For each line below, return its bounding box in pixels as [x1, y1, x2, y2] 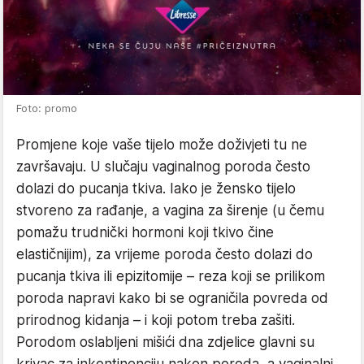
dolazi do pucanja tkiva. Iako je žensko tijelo [16, 180, 296, 197]
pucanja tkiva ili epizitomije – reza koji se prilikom [16, 267, 325, 284]
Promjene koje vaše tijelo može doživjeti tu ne [16, 136, 307, 153]
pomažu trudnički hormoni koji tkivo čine [16, 223, 274, 240]
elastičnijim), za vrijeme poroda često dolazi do [16, 245, 313, 262]
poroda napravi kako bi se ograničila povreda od [16, 289, 328, 306]
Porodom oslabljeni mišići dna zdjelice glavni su [16, 333, 314, 350]
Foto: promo [16, 101, 77, 115]
